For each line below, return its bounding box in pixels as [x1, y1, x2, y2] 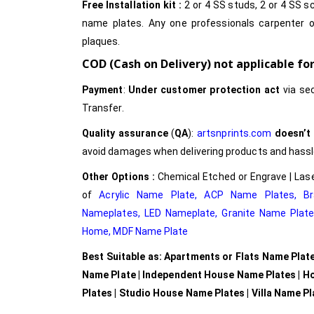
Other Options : [82, 171, 158, 183]
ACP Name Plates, [204, 189, 297, 201]
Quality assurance [82, 128, 168, 139]
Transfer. [82, 102, 124, 114]
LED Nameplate [144, 207, 216, 219]
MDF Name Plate [113, 226, 189, 238]
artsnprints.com [197, 128, 272, 139]
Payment [82, 84, 123, 96]
